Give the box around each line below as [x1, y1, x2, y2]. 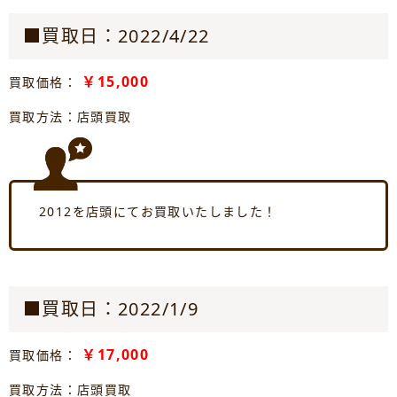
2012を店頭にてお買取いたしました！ [39, 202, 277, 220]
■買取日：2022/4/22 [23, 23, 210, 48]
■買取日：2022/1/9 [23, 296, 199, 321]
